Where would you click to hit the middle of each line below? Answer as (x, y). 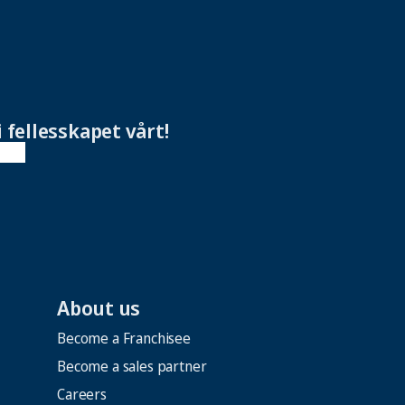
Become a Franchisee (124, 338)
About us (99, 307)
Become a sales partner (132, 366)
